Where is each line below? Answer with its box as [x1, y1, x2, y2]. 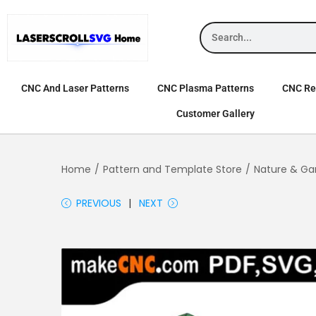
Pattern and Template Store [103, 162, 242, 176]
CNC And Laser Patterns [21, 82, 129, 94]
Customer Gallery [176, 107, 255, 119]
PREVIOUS [76, 195, 121, 210]
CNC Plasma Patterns [157, 82, 254, 94]
